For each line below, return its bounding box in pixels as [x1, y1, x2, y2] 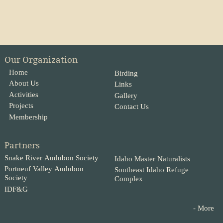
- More [193, 204, 215, 212]
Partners [4, 140, 40, 151]
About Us [8, 79, 39, 88]
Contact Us [114, 103, 149, 111]
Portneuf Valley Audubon [4, 165, 84, 173]
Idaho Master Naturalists [114, 154, 190, 163]
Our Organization [4, 55, 78, 65]
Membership [8, 112, 48, 121]
